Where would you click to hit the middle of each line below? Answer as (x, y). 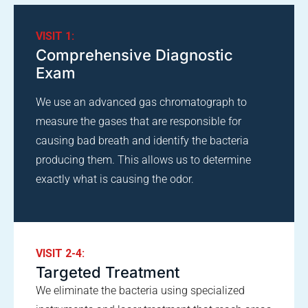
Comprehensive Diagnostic (134, 55)
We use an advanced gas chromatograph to (141, 102)
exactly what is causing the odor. (115, 179)
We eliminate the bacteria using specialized (140, 291)
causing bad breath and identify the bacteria (142, 141)
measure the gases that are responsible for (139, 122)
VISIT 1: (55, 36)
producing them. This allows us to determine (143, 160)
